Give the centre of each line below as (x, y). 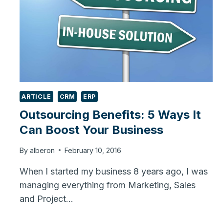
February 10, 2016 (93, 150)
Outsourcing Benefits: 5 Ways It (110, 115)
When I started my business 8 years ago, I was (114, 171)
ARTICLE (36, 96)
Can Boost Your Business (92, 130)
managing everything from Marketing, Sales (108, 185)
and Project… (47, 198)
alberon (42, 150)
